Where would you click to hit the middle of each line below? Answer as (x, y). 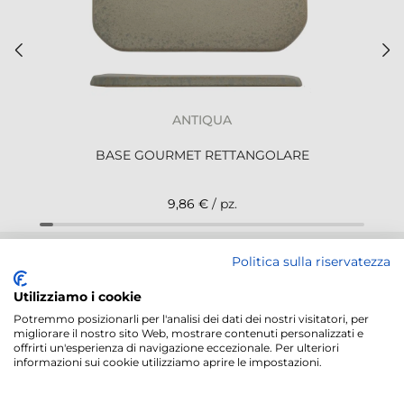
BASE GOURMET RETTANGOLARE (202, 155)
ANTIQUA (202, 119)
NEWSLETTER (193, 265)
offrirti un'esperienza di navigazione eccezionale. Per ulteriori (176, 348)
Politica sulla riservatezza (311, 262)
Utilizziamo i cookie (78, 297)
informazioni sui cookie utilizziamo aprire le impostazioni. (168, 362)
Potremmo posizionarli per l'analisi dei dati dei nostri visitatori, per (191, 319)
